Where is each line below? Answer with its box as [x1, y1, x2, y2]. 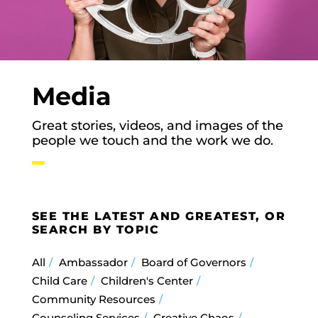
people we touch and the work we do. [31, 133, 277, 149]
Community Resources [31, 292, 155, 307]
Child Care [31, 274, 87, 288]
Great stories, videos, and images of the [31, 118, 283, 134]
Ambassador [58, 256, 128, 270]
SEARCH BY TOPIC [31, 223, 160, 237]
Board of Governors [141, 256, 246, 270]
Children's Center [100, 274, 193, 288]
